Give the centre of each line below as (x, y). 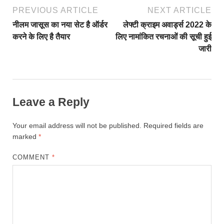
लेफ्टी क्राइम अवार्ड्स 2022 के (167, 25)
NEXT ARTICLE (179, 10)
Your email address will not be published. (77, 125)
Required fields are (173, 125)
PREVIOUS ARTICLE (55, 10)
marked (25, 136)
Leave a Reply (51, 102)
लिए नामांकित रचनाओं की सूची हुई (163, 37)
